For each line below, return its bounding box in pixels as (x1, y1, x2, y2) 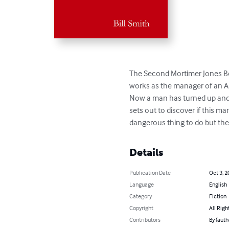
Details (129, 146, 164, 158)
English (209, 180, 227, 188)
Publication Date (129, 168, 171, 176)
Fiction (209, 192, 226, 200)
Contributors (129, 215, 161, 223)
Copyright (129, 203, 154, 212)
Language (129, 180, 154, 188)
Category (129, 192, 152, 200)
